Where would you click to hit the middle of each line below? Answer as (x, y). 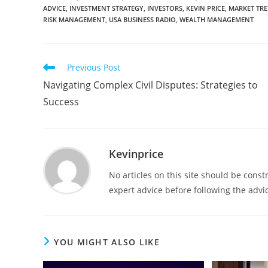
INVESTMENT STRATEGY (106, 8)
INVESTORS (165, 8)
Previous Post (94, 67)
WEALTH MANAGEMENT (217, 19)
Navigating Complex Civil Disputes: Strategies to (150, 85)
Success (61, 101)
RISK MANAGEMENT (74, 19)
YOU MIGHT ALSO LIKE (107, 242)
